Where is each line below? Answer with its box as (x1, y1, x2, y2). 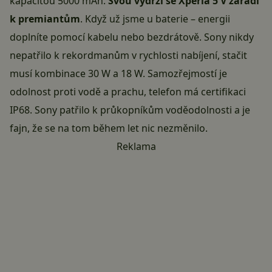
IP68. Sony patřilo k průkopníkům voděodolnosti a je (10, 103, 250, 117)
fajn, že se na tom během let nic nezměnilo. (10, 121, 208, 135)
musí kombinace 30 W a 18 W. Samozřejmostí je (10, 67, 227, 81)
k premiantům (10, 12, 80, 26)
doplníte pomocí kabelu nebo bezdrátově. (10, 30, 204, 44)
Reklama (116, 140, 156, 154)
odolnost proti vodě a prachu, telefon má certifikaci (10, 85, 246, 99)
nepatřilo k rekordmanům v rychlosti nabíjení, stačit (10, 49, 247, 63)
